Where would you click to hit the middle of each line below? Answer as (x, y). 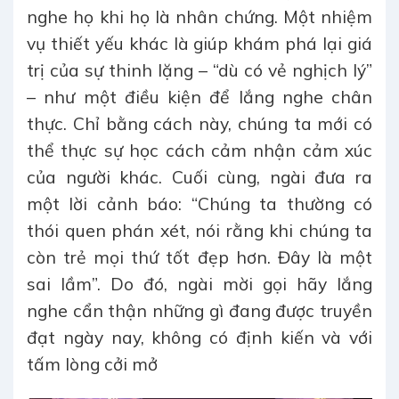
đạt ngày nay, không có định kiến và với (199, 338)
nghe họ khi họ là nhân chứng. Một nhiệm (199, 17)
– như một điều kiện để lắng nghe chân (199, 98)
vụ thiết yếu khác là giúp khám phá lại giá (199, 44)
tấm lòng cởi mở (92, 365)
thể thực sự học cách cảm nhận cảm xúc (199, 151)
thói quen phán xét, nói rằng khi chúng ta (199, 231)
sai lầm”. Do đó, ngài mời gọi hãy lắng (199, 285)
